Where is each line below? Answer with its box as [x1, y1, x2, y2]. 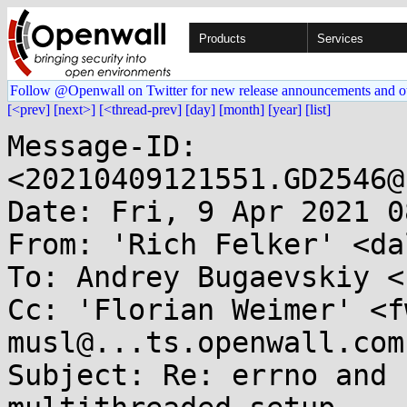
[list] [305, 102, 331, 117]
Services [317, 32, 363, 45]
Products [199, 32, 246, 45]
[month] [219, 102, 264, 117]
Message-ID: [7, 130, 197, 163]
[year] [268, 102, 302, 117]
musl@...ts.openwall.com [7, 326, 404, 359]
